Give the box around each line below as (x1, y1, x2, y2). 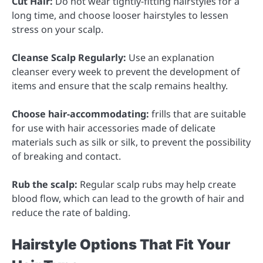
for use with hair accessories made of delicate (12, 122, 215, 135)
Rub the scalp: (12, 178, 77, 191)
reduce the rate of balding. (12, 206, 130, 220)
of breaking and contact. (12, 150, 121, 163)
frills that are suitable (149, 107, 246, 121)
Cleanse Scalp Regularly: (12, 51, 126, 65)
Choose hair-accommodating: (12, 107, 149, 121)
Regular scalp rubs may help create (77, 178, 236, 191)
